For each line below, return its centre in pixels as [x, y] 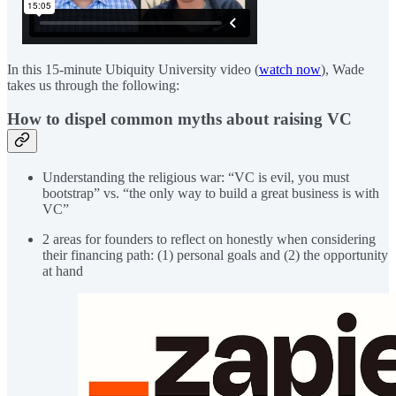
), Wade [343, 69]
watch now [290, 69]
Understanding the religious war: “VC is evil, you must [196, 177]
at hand [63, 270]
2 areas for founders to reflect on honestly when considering [209, 239]
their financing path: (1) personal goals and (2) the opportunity [215, 255]
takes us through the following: [93, 85]
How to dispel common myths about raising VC [179, 119]
